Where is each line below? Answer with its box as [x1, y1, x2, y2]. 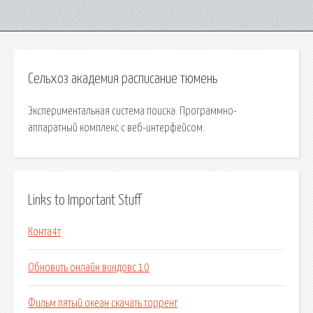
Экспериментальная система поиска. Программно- [28, 105, 237, 117]
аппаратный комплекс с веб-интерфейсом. [28, 122, 205, 133]
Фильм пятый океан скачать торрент [28, 298, 177, 310]
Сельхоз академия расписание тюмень [28, 72, 217, 86]
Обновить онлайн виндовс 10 [28, 262, 150, 274]
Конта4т [28, 226, 61, 238]
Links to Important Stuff [28, 193, 141, 208]
